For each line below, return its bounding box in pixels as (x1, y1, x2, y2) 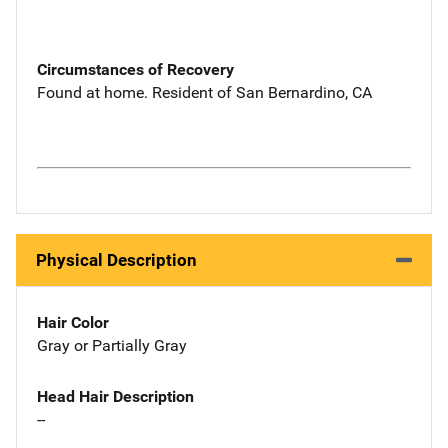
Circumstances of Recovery (37, 59, 234, 79)
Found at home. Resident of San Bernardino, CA (37, 82, 372, 102)
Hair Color (37, 313, 109, 332)
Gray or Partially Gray (37, 336, 187, 355)
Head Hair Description (37, 386, 194, 406)
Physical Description (36, 250, 197, 270)
